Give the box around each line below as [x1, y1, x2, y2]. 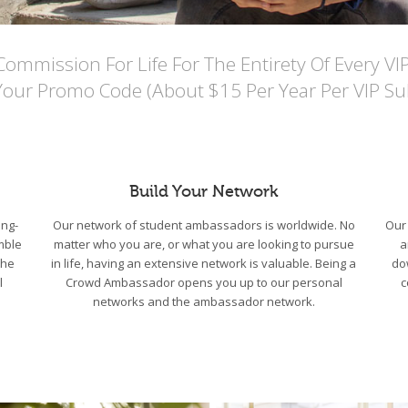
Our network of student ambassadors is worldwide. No [52, 217, 355, 234]
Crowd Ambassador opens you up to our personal [65, 274, 342, 291]
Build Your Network [129, 182, 279, 201]
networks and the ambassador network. [92, 293, 315, 311]
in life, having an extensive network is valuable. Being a [51, 255, 357, 272]
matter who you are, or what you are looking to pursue [53, 236, 354, 253]
